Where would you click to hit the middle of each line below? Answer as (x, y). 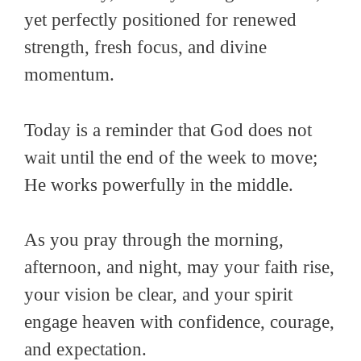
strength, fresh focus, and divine (145, 48)
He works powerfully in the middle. (159, 185)
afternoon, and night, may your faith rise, (179, 268)
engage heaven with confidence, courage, (179, 322)
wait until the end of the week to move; (171, 157)
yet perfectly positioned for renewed (160, 20)
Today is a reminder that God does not (168, 130)
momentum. (69, 75)
